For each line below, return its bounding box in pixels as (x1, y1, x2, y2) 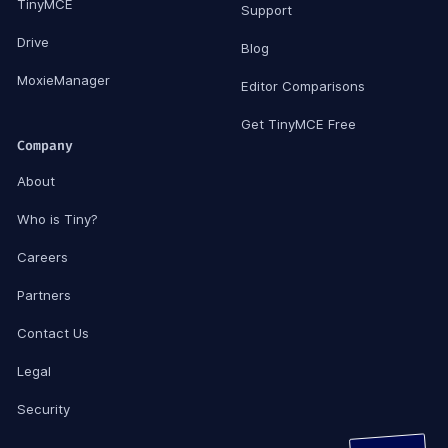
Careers (17, 248, 68, 265)
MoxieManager (17, 71, 110, 88)
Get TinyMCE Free (241, 115, 356, 132)
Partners (17, 286, 71, 303)
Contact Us (17, 324, 89, 341)
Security (17, 400, 70, 417)
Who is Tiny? (17, 210, 98, 227)
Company (17, 136, 73, 154)
